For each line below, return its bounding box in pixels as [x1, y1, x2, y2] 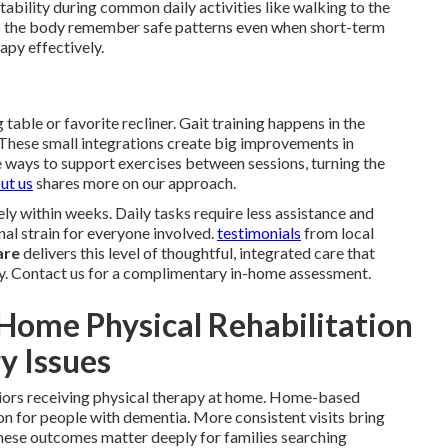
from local [301, 223, 374, 243]
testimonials [217, 223, 301, 243]
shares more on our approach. [33, 173, 236, 193]
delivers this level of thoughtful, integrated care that [20, 243, 375, 263]
